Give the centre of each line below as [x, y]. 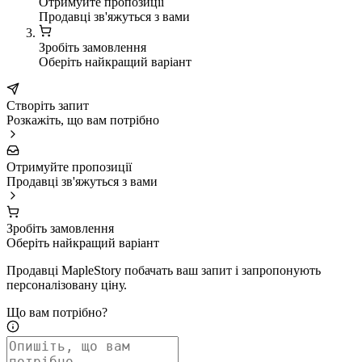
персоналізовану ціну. [67, 285]
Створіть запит [48, 106]
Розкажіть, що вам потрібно [83, 120]
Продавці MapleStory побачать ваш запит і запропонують [164, 271]
